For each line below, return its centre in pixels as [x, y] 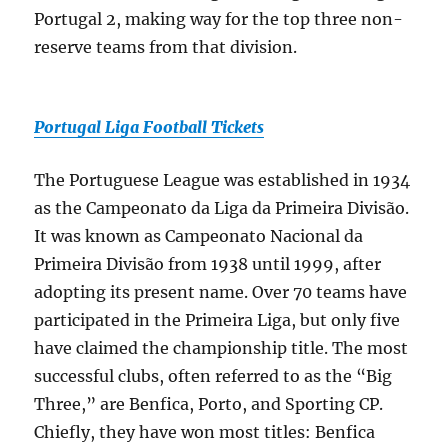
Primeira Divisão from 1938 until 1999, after [208, 264]
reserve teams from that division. [166, 47]
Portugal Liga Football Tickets [149, 127]
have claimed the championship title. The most [221, 348]
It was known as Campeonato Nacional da [199, 236]
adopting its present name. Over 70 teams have [221, 292]
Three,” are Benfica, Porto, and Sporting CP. [211, 404]
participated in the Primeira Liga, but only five [217, 320]
